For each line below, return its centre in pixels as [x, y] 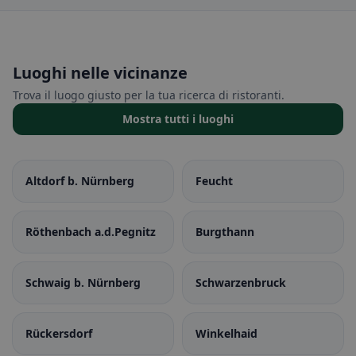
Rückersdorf [59, 333]
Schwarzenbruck [241, 282]
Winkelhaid [226, 333]
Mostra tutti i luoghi [178, 119]
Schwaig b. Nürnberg [83, 282]
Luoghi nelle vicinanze [100, 73]
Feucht [214, 181]
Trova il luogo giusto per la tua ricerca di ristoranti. [149, 95]
